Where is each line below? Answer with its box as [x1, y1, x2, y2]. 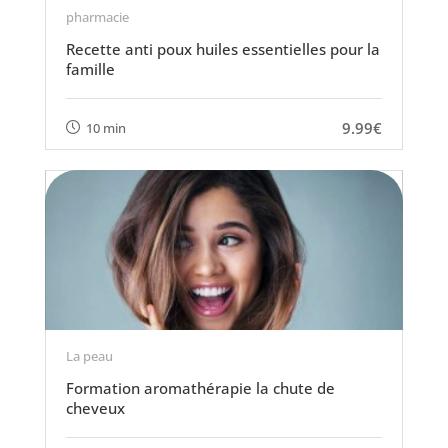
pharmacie [65, 8, 129, 26]
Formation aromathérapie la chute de [65, 378, 335, 398]
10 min [85, 118, 126, 137]
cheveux [65, 398, 125, 418]
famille [65, 59, 115, 79]
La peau [65, 347, 113, 365]
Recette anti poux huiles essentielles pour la [65, 39, 380, 59]
